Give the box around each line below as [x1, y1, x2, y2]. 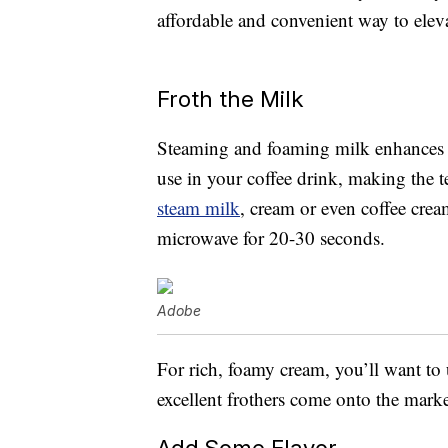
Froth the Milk [157, 85, 303, 113]
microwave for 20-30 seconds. [157, 225, 385, 251]
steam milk [157, 195, 240, 221]
